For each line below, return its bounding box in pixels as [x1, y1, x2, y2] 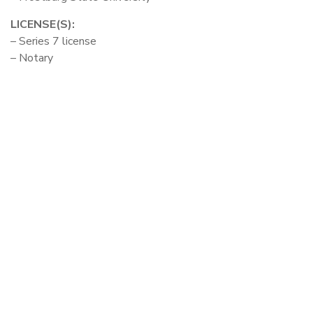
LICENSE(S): [10, 17, 75, 32]
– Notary [10, 50, 53, 66]
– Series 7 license [10, 34, 96, 49]
